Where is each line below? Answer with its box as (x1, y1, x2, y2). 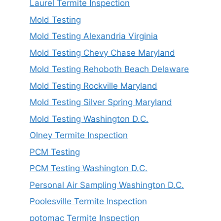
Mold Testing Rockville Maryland (30, 80, 157, 91)
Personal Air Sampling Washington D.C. (30, 180, 184, 190)
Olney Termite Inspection (30, 130, 128, 141)
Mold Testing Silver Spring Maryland (30, 97, 172, 108)
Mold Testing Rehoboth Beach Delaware (30, 64, 189, 74)
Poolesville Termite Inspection (30, 196, 147, 207)
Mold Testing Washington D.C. (30, 113, 148, 124)
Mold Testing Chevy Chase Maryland (30, 47, 175, 58)
